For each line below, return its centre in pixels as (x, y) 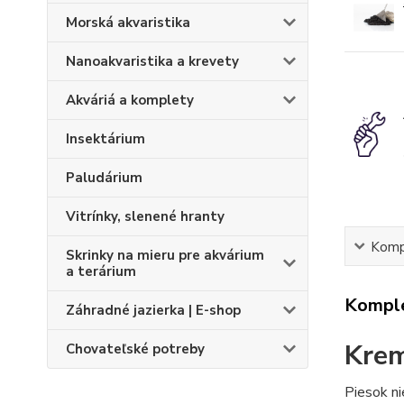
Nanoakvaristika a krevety (152, 61)
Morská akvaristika (128, 23)
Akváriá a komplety (130, 100)
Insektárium (106, 139)
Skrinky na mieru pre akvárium (165, 255)
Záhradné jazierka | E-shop (153, 310)
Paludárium (104, 178)
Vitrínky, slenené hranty (145, 216)
